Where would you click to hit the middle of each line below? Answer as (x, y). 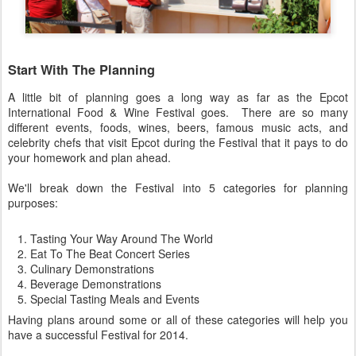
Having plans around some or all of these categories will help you (178, 319)
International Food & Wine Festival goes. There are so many (178, 112)
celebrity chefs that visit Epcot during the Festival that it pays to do (178, 142)
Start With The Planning (81, 70)
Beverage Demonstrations (96, 283)
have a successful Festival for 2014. (98, 334)
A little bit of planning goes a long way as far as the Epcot (178, 97)
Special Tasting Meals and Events (115, 298)
